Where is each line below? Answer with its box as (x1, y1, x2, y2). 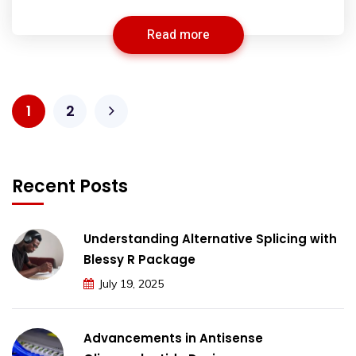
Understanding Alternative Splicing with (83, 230, 337, 247)
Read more (146, 25, 210, 44)
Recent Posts (12, 173, 128, 199)
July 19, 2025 (99, 276, 164, 291)
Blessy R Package (83, 250, 195, 268)
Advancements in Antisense (83, 329, 263, 346)
